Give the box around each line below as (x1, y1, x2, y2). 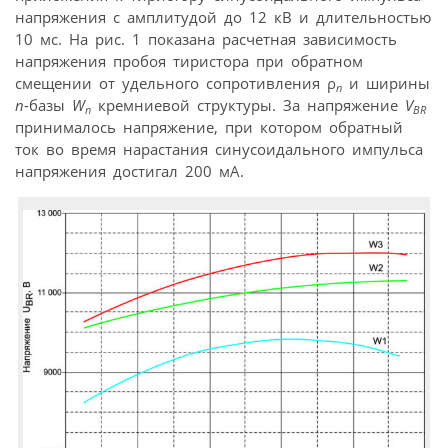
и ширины (342, 73, 430, 94)
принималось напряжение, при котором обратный (15, 117, 403, 138)
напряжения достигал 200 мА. (15, 161, 244, 182)
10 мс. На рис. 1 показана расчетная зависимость (15, 29, 397, 50)
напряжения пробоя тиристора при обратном (15, 51, 363, 72)
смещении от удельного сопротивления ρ (15, 73, 336, 94)
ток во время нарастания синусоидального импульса (15, 139, 423, 160)
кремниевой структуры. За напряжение (91, 95, 405, 116)
